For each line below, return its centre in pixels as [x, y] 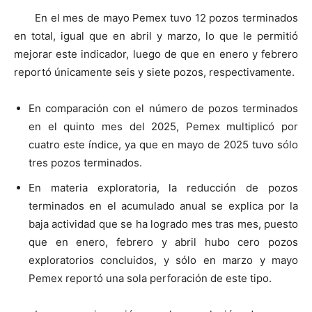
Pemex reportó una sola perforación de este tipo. [150, 278]
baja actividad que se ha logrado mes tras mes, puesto [163, 224]
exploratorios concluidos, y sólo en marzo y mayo [163, 260]
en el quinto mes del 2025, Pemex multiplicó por [163, 126]
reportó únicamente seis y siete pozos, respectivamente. [154, 72]
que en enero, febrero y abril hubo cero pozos [163, 242]
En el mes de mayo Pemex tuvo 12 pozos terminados [166, 17]
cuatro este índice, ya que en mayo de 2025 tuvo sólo [163, 144]
